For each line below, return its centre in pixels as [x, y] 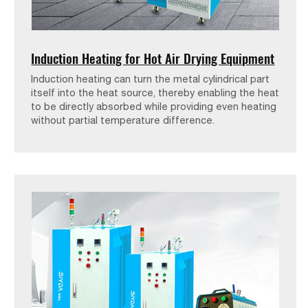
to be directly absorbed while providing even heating [154, 107]
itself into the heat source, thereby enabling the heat [155, 93]
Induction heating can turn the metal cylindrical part [151, 79]
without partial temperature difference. [123, 120]
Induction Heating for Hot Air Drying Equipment [153, 58]
